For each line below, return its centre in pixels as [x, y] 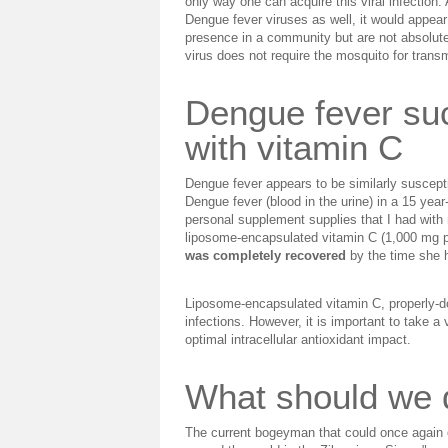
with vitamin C [294, 147]
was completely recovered [265, 255]
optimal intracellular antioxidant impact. [298, 339]
